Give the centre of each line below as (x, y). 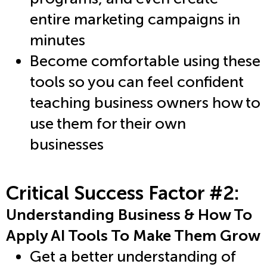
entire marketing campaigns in (135, 19)
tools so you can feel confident (137, 82)
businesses (69, 144)
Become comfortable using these (145, 61)
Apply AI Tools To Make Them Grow (133, 236)
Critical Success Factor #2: (122, 193)
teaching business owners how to (145, 103)
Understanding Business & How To (129, 215)
